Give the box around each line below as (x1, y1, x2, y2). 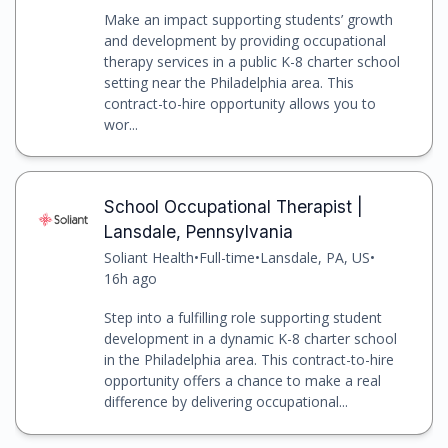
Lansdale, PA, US (259, 247, 370, 267)
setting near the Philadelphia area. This (103, 72, 354, 92)
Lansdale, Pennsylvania (103, 220, 293, 242)
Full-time (198, 247, 255, 267)
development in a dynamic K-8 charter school (103, 328, 397, 348)
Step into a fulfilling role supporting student (103, 307, 382, 327)
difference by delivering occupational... (103, 391, 348, 411)
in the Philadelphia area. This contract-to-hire (103, 349, 394, 369)
